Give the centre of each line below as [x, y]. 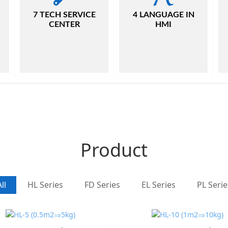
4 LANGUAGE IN [163, 15]
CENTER [64, 24]
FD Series [102, 185]
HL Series [45, 185]
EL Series [158, 185]
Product [114, 150]
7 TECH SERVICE [64, 15]
